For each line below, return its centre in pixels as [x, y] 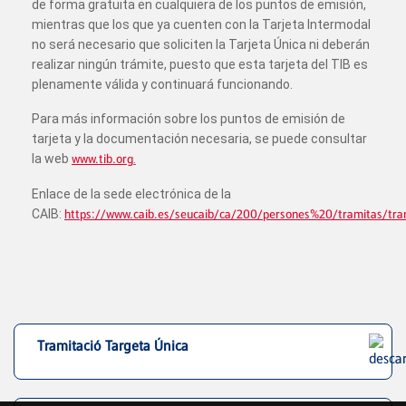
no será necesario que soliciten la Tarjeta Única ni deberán [201, 44]
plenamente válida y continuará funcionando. [162, 84]
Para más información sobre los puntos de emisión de [188, 119]
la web [52, 159]
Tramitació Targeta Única [113, 346]
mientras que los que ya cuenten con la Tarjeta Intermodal [201, 24]
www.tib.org [102, 159]
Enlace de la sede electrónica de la [131, 194]
